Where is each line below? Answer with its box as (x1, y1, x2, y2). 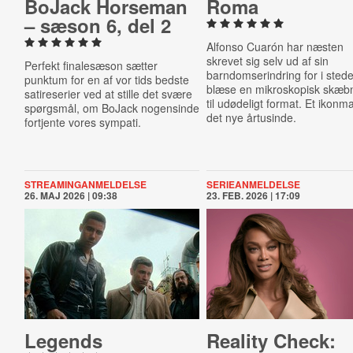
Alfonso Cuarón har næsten (206, 39, 344, 54)
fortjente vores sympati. (24, 114, 141, 130)
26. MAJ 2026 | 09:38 (24, 188, 117, 203)
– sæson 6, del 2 (24, 12, 171, 39)
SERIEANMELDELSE (206, 177, 301, 191)
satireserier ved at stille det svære (24, 86, 192, 102)
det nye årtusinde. (206, 110, 297, 125)
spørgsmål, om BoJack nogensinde (24, 100, 199, 116)
